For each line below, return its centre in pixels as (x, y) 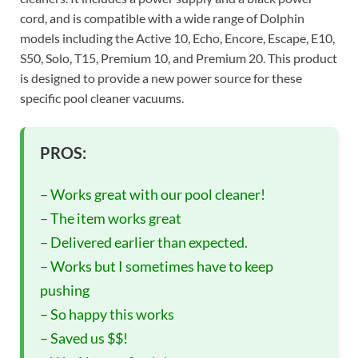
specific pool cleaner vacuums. (102, 98)
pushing (65, 290)
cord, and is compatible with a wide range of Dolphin (162, 18)
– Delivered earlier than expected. (144, 243)
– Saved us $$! (84, 338)
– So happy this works (107, 314)
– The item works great (111, 219)
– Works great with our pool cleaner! (153, 195)
